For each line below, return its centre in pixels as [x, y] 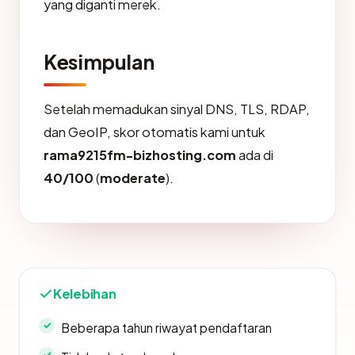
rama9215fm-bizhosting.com [140, 155]
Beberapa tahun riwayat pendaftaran [166, 327]
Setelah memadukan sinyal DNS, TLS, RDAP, [177, 109]
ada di [255, 155]
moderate [133, 177]
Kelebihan [85, 293]
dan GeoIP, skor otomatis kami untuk [155, 132]
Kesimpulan [99, 61]
